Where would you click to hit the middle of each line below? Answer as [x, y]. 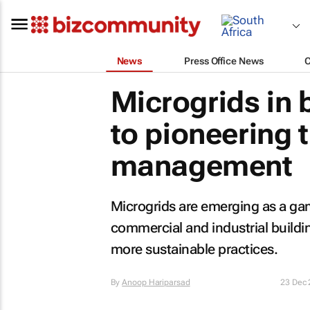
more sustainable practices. [194, 249]
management [201, 166]
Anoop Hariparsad [156, 282]
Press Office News [224, 61]
